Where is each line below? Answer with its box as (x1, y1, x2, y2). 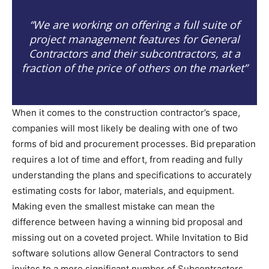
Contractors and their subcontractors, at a (29, 46, 240, 61)
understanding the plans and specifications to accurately (12, 169, 252, 181)
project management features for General (29, 32, 240, 46)
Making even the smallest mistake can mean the (12, 201, 215, 212)
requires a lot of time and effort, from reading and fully (12, 154, 243, 165)
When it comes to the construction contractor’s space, (12, 107, 240, 118)
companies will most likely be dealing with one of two (12, 122, 238, 134)
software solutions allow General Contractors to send (12, 247, 238, 259)
